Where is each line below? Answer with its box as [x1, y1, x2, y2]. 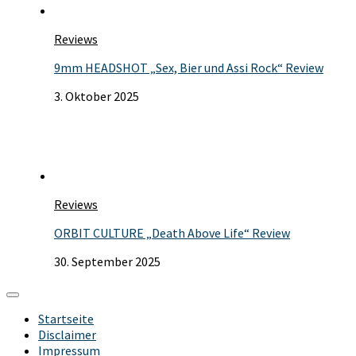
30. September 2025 [54, 253, 161, 270]
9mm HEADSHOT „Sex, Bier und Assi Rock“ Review [54, 60, 323, 76]
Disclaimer [38, 327, 96, 343]
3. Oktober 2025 [54, 88, 139, 105]
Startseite [38, 311, 94, 327]
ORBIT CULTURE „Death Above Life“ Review [54, 225, 290, 242]
